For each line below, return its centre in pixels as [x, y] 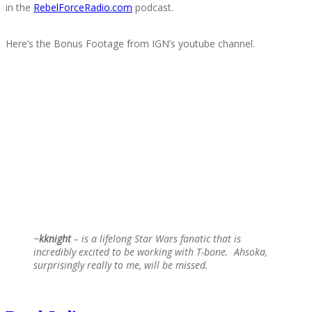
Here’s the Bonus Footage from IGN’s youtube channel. [130, 44]
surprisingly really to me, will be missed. [121, 265]
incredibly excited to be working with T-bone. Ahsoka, [150, 252]
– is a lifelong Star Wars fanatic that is [156, 239]
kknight [55, 239]
